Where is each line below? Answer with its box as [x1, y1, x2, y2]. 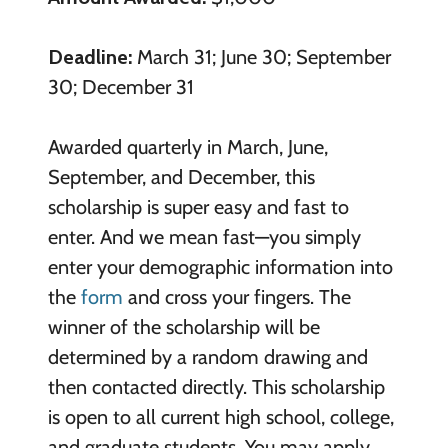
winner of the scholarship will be [47, 315, 320, 340]
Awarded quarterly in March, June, [47, 135, 328, 160]
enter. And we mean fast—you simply [47, 225, 361, 250]
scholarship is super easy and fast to [47, 195, 349, 220]
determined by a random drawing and [47, 345, 368, 370]
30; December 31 [47, 75, 194, 100]
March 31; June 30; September [131, 45, 391, 70]
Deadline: [47, 45, 132, 70]
